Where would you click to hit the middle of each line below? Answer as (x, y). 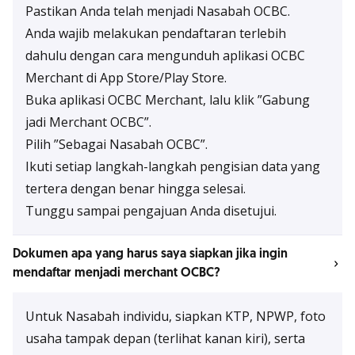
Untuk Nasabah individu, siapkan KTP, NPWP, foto (176, 316)
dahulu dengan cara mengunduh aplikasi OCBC (165, 55)
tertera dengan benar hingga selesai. (136, 189)
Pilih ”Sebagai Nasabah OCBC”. (116, 144)
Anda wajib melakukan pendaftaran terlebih (156, 33)
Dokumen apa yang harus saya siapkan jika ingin (150, 254)
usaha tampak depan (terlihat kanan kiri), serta (165, 338)
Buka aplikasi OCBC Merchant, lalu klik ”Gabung (168, 100)
